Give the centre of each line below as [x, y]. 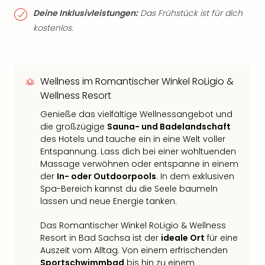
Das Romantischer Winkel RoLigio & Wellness [133, 225]
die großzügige [74, 127]
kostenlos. [53, 28]
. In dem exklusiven [195, 176]
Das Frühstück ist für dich [190, 13]
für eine [221, 238]
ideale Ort [183, 238]
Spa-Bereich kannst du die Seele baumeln [129, 189]
